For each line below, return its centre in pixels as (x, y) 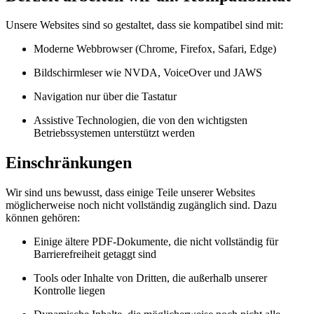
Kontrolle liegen (69, 291)
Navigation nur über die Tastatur (105, 97)
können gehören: (43, 218)
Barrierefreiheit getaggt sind (95, 254)
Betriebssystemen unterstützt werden (114, 133)
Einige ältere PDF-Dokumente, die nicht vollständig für (156, 242)
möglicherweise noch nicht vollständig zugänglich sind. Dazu (141, 205)
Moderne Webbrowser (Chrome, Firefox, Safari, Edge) (155, 49)
